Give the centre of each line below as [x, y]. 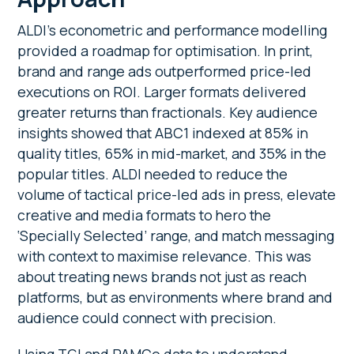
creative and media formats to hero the [145, 215]
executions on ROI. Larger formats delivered [162, 92]
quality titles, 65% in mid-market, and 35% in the [172, 154]
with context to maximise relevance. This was [165, 256]
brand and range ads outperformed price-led [165, 72]
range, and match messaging [243, 236]
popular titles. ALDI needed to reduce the [153, 174]
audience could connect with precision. [149, 318]
